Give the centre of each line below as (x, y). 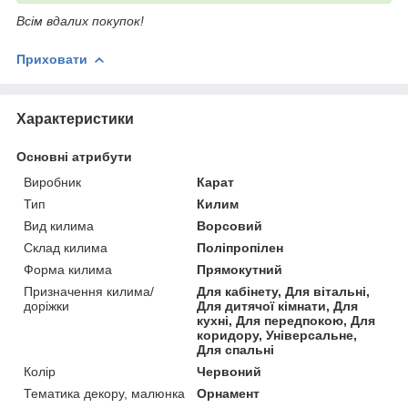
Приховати (52, 59)
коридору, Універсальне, (277, 335)
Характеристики (75, 118)
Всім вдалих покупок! (80, 20)
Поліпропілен (240, 247)
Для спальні (236, 349)
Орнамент (229, 393)
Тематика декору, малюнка (104, 393)
